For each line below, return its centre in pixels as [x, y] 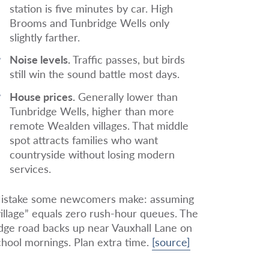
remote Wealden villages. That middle [99, 125]
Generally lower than [126, 96]
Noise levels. [40, 59]
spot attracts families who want [83, 139]
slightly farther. [44, 37]
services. [30, 168]
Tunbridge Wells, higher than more [92, 110]
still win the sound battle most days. [94, 74]
